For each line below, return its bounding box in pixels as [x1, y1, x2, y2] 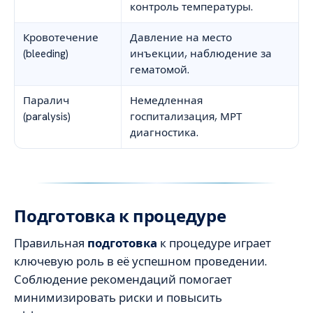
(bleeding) [23, 47, 68, 61]
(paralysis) [23, 110, 71, 124]
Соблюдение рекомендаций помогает [14, 272, 232, 288]
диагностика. [130, 126, 198, 140]
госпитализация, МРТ [130, 110, 242, 124]
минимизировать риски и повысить [14, 290, 222, 306]
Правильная [14, 235, 87, 252]
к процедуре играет [157, 235, 271, 252]
